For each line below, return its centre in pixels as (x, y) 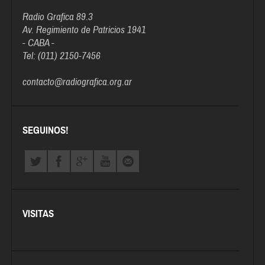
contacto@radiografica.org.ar (77, 82)
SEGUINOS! (46, 131)
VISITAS (38, 214)
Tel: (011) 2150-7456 (62, 56)
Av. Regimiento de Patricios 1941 (85, 30)
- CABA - (39, 43)
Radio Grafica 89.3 (58, 17)
